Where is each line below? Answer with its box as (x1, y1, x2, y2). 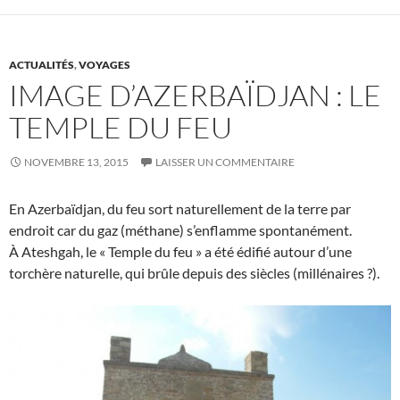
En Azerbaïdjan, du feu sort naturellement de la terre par (9, 200, 351, 218)
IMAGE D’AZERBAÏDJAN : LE (9, 77, 381, 114)
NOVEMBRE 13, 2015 (24, 155, 129, 170)
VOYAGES (79, 58, 130, 72)
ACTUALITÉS (9, 58, 74, 72)
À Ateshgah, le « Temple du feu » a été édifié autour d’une (9, 243, 352, 261)
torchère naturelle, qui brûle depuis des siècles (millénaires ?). (9, 264, 379, 282)
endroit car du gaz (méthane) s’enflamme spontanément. (9, 221, 352, 239)
